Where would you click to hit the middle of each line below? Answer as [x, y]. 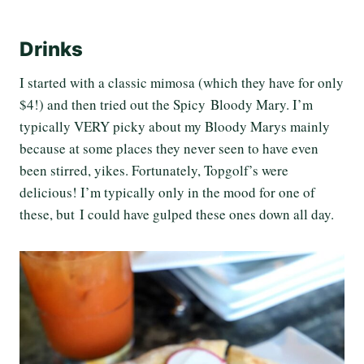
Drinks [51, 50]
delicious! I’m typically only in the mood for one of [167, 193]
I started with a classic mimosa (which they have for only [182, 83]
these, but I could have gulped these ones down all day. [177, 214]
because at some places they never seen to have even [169, 149]
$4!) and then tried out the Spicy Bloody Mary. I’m [166, 105]
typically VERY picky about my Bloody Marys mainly [175, 127]
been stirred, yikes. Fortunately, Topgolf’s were [154, 171]
